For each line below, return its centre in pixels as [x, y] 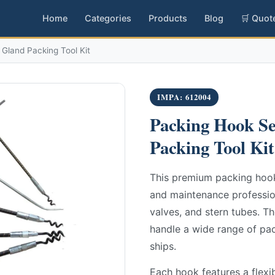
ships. [163, 246]
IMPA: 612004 [184, 97]
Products [168, 18]
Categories [108, 18]
